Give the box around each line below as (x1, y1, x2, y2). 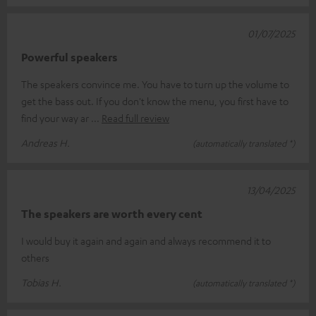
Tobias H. (21, 275, 61, 288)
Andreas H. (21, 135, 70, 149)
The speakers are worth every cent (21, 206, 202, 221)
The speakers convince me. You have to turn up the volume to (21, 77, 289, 90)
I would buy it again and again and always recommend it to (21, 233, 271, 247)
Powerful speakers (21, 49, 118, 64)
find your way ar (21, 111, 91, 124)
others (21, 250, 49, 264)
